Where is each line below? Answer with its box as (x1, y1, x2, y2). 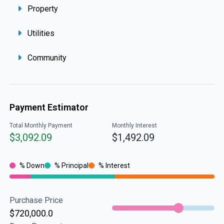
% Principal (54, 161, 88, 169)
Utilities (25, 28, 54, 38)
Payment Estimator (9, 102, 88, 112)
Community (25, 53, 66, 62)
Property (25, 4, 58, 13)
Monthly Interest (112, 122, 157, 129)
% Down (19, 161, 44, 169)
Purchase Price (9, 195, 63, 205)
